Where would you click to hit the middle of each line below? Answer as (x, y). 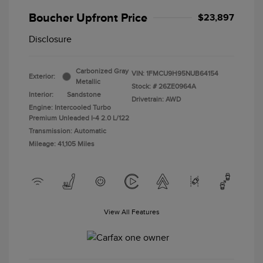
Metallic (88, 82)
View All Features (131, 212)
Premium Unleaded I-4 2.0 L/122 (79, 118)
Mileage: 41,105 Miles (62, 144)
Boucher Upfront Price (88, 18)
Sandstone (84, 95)
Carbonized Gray (102, 71)
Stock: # (144, 87)
